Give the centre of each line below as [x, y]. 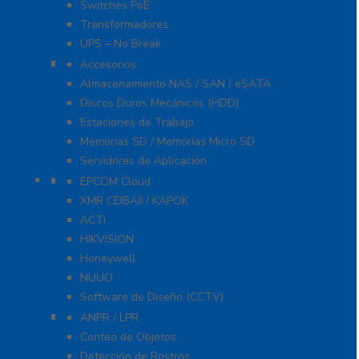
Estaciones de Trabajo [137, 123]
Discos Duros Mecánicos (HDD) [159, 103]
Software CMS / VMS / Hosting [159, 180]
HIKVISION [107, 240]
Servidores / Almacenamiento [156, 63]
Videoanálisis [106, 316]
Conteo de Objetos [128, 337]
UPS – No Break [121, 44]
